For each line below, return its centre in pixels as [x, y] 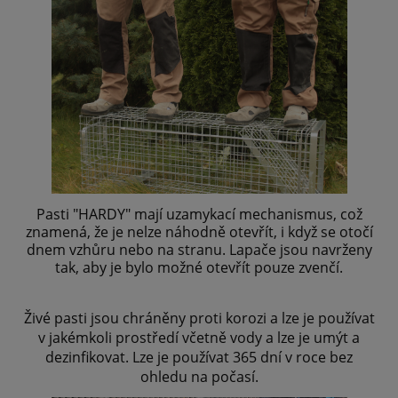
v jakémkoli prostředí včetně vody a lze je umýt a [199, 338]
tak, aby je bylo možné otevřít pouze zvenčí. [199, 268]
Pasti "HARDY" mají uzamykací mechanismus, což [199, 215]
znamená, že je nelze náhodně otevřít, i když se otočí [199, 232]
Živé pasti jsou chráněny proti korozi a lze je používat [199, 318]
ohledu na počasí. [199, 377]
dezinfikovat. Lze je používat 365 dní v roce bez [199, 358]
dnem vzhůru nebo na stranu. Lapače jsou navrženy [199, 250]
